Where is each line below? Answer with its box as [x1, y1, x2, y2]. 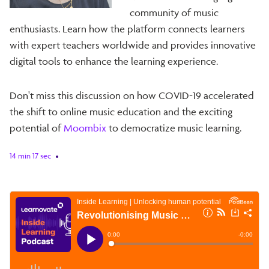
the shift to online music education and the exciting [10, 105, 232, 118]
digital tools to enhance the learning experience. [10, 55, 218, 67]
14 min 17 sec [10, 150, 51, 160]
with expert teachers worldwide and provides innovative [10, 38, 256, 51]
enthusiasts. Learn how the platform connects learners [10, 22, 245, 35]
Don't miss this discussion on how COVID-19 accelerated [10, 89, 254, 101]
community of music [130, 6, 219, 19]
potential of [10, 121, 64, 134]
